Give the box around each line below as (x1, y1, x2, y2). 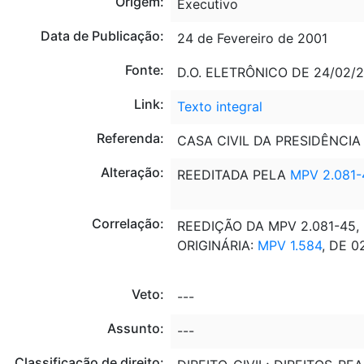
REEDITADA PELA (176, 166, 290, 183)
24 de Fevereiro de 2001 (176, 29, 327, 46)
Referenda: (96, 129, 164, 146)
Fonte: (124, 61, 164, 78)
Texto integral (176, 97, 262, 115)
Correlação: (91, 214, 164, 232)
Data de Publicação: (40, 27, 164, 44)
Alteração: (100, 163, 164, 180)
